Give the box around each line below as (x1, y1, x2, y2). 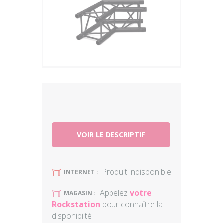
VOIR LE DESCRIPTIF (77, 130, 145, 139)
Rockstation (52, 199, 100, 210)
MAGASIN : (64, 189, 96, 197)
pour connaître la (100, 199, 163, 210)
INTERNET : (64, 168, 98, 176)
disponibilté (52, 210, 92, 221)
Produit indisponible (102, 166, 171, 177)
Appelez (100, 187, 130, 198)
